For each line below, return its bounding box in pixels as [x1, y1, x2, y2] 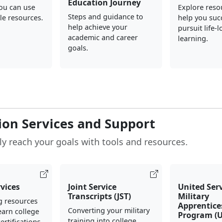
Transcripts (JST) [67, 191, 131, 202]
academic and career [67, 33, 138, 42]
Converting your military [67, 206, 150, 215]
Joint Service [67, 181, 116, 192]
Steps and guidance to [67, 12, 143, 21]
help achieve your [67, 22, 127, 32]
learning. [178, 34, 209, 43]
